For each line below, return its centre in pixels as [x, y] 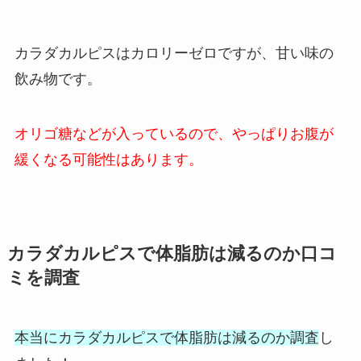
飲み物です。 [58, 79]
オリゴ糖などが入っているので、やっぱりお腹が [174, 134]
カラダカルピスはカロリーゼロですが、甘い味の [174, 54]
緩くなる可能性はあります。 [108, 160]
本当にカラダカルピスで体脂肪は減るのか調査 [166, 338]
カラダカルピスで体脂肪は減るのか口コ [172, 254]
